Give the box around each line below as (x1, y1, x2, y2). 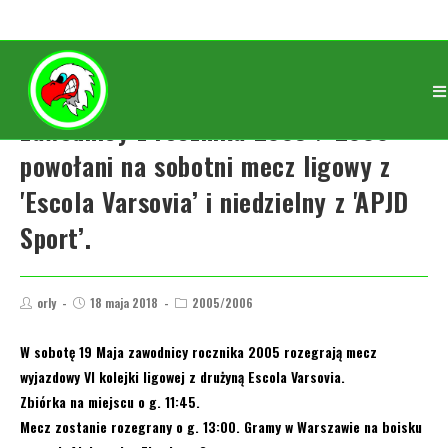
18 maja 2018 (90, 294, 158, 311)
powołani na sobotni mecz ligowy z (20, 146, 391, 185)
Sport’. (20, 218, 92, 257)
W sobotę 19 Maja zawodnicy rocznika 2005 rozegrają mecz (20, 341, 377, 362)
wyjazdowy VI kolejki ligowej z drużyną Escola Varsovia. (20, 366, 345, 387)
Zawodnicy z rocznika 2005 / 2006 (20, 110, 390, 149)
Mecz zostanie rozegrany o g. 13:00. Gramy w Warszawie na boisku (20, 416, 422, 437)
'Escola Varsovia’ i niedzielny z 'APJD (20, 182, 409, 221)
